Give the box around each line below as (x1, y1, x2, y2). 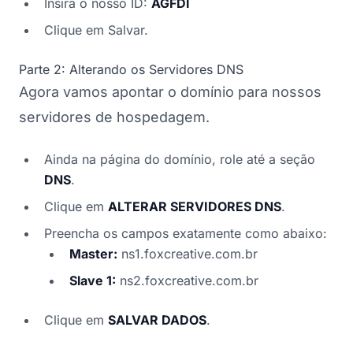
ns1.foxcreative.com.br (117, 245, 258, 262)
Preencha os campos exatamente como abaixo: (44, 225, 327, 241)
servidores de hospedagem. (19, 108, 210, 125)
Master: (69, 245, 117, 262)
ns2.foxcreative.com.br (116, 272, 258, 288)
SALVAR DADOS (108, 311, 206, 328)
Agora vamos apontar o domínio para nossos (19, 83, 321, 100)
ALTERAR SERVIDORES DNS (108, 198, 281, 214)
